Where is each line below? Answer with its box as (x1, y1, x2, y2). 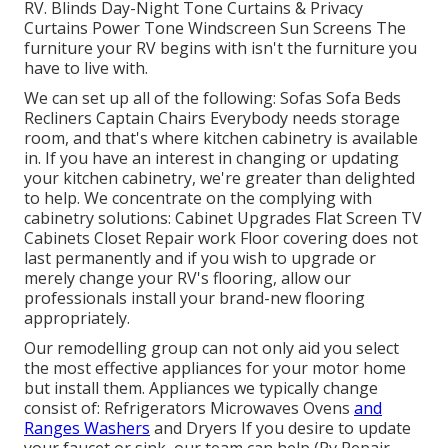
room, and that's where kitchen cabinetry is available (24, 126, 418, 149)
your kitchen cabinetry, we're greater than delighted (24, 166, 415, 189)
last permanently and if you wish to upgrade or (24, 246, 376, 269)
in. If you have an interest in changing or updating (24, 146, 399, 169)
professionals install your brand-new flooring (24, 286, 365, 309)
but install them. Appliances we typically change (24, 376, 378, 399)
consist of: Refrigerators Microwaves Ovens (24, 396, 354, 419)
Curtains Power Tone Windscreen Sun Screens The (24, 16, 406, 39)
